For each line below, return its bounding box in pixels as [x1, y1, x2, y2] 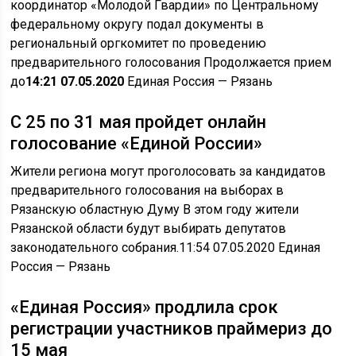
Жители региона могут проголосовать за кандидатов [10, 164, 327, 179]
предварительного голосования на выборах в [10, 183, 284, 198]
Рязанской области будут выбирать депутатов [10, 221, 287, 236]
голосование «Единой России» [10, 133, 263, 153]
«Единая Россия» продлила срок [10, 297, 279, 317]
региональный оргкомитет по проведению [10, 36, 267, 51]
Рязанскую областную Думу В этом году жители [10, 202, 300, 217]
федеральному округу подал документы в [10, 17, 265, 32]
